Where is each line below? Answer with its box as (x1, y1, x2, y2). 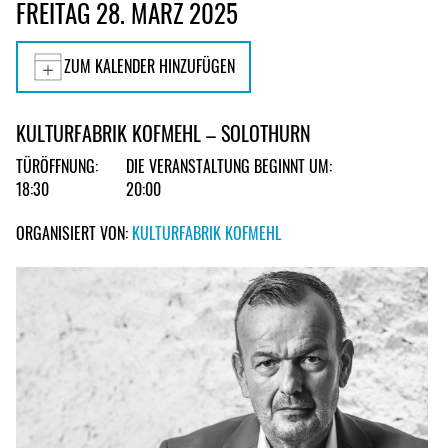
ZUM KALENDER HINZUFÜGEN (64, 54, 235, 79)
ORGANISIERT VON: (16, 220, 132, 245)
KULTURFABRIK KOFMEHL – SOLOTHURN (16, 118, 311, 149)
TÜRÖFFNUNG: (16, 154, 98, 179)
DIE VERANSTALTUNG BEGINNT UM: (126, 154, 332, 179)
